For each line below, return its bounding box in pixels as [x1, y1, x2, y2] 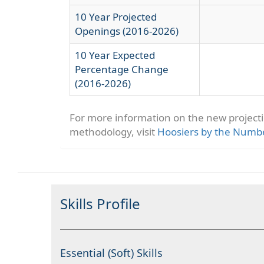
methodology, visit [70, 125, 157, 138]
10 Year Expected [75, 48, 155, 62]
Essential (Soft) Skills [60, 246, 163, 260]
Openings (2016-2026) [75, 24, 179, 38]
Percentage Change [75, 62, 169, 76]
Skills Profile [60, 194, 140, 213]
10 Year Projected [75, 10, 157, 24]
